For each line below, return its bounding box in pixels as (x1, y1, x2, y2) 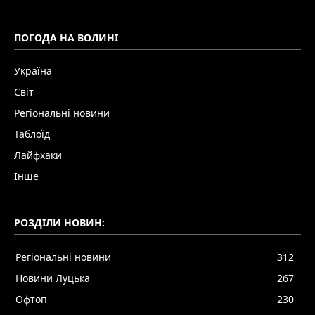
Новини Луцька (15, 271, 90, 285)
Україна (14, 63, 52, 77)
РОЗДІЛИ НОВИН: (14, 215, 105, 229)
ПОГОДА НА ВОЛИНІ (14, 30, 118, 44)
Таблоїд (14, 127, 50, 141)
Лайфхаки (14, 148, 62, 162)
